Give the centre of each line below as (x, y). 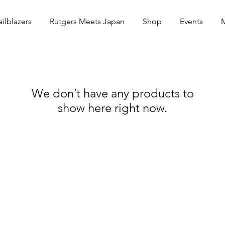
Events (191, 21)
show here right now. (113, 108)
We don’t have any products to (113, 93)
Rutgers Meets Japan (87, 21)
